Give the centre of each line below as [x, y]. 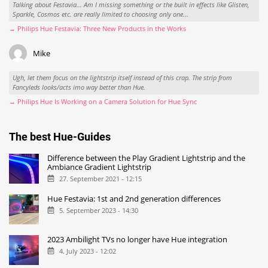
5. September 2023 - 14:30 [98, 211]
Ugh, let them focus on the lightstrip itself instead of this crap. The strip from [122, 78]
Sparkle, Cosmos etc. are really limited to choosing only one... [100, 14]
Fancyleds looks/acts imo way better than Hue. [79, 87]
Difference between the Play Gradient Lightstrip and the [147, 158]
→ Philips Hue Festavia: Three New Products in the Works [98, 28]
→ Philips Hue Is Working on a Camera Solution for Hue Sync [103, 101]
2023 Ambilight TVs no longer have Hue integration [138, 240]
